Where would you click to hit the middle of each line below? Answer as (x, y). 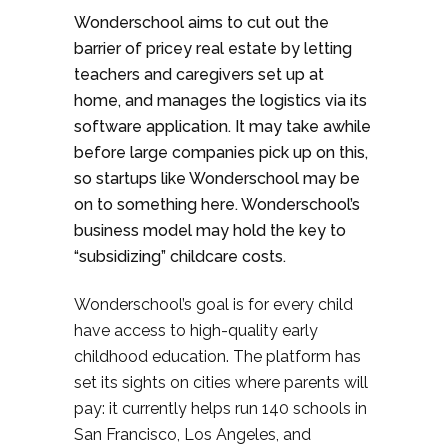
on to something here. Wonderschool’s (217, 204)
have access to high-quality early (196, 330)
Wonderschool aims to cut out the (201, 22)
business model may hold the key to (210, 230)
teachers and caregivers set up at (199, 74)
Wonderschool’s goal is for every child (213, 304)
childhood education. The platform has (217, 356)
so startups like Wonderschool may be (217, 178)
